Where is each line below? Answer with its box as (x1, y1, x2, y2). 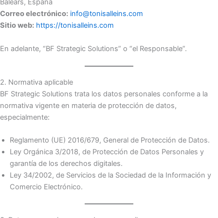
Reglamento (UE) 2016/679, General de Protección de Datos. (10, 136, 210, 145)
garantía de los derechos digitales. (10, 159, 123, 168)
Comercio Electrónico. (10, 182, 83, 192)
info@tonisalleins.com (68, 9, 143, 18)
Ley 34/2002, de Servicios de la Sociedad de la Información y (10, 171, 211, 180)
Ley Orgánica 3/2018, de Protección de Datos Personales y (10, 147, 204, 157)
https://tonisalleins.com (36, 21, 114, 30)
